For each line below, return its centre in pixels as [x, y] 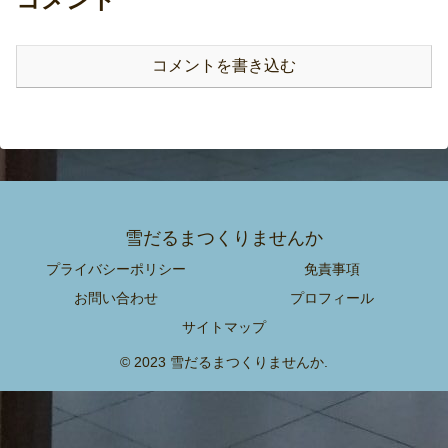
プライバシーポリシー [116, 268]
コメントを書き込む [224, 66]
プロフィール [332, 297]
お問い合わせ [116, 297]
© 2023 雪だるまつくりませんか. [224, 361]
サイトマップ [224, 326]
